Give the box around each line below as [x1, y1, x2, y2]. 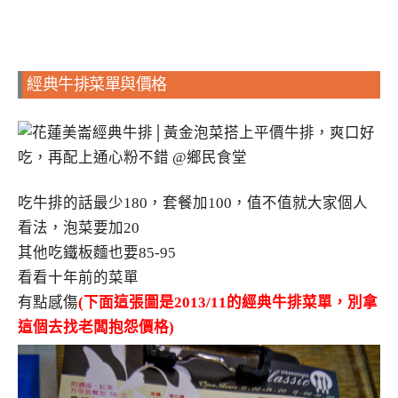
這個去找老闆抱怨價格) [18, 319, 174, 337]
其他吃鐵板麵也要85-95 [18, 244, 176, 262]
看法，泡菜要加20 [18, 219, 139, 237]
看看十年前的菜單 [18, 269, 139, 287]
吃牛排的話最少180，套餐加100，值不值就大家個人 [18, 195, 368, 212]
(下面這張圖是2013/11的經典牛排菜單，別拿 [78, 294, 378, 312]
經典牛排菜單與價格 [27, 75, 167, 93]
